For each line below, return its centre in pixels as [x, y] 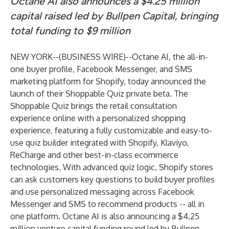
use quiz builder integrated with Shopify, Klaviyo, [99, 143]
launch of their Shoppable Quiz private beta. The [99, 94]
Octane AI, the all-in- [170, 57]
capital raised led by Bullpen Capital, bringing [114, 16]
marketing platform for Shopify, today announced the [108, 81]
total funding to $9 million [70, 31]
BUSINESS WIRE [92, 57]
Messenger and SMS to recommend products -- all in [107, 204]
